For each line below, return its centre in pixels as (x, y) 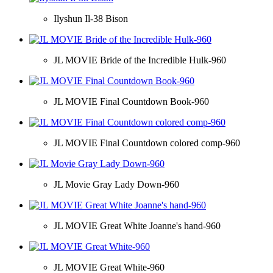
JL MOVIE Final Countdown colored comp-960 (147, 143)
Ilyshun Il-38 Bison (91, 18)
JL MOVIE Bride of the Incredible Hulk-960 (140, 60)
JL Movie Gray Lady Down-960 (116, 184)
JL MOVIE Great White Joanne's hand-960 (137, 225)
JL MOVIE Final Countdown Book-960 (131, 101)
